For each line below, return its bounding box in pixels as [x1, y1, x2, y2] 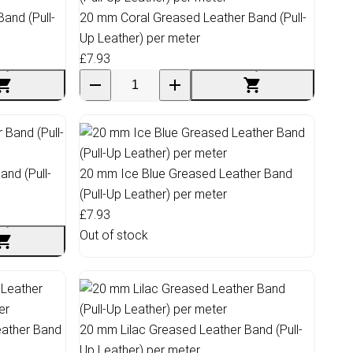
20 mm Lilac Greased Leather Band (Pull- [80, 321, 303, 337]
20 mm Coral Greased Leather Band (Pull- [80, 9, 307, 25]
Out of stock [80, 227, 148, 243]
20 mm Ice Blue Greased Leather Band [80, 165, 292, 181]
